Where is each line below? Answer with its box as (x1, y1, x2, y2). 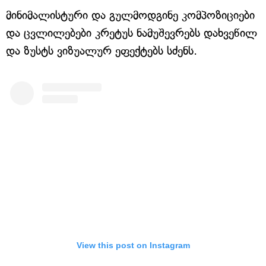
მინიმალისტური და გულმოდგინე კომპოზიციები (6, 8, 255, 22)
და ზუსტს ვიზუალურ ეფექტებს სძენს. (6, 43, 197, 58)
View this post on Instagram (76, 240, 190, 250)
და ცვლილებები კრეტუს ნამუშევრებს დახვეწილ (6, 26, 257, 40)
